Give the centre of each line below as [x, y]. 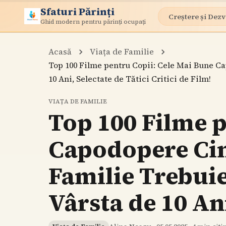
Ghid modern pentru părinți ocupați [93, 21]
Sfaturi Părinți [77, 11]
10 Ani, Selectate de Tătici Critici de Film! [130, 79]
